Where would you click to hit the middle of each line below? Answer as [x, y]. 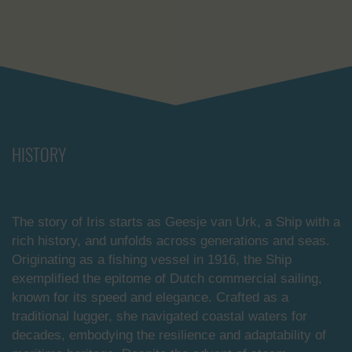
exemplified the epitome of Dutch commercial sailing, [167, 279]
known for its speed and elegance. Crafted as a [150, 297]
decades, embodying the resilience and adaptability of [169, 335]
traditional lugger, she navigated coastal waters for [159, 316]
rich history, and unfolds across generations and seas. [171, 241]
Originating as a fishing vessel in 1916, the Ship [152, 260]
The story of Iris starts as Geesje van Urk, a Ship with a [176, 222]
